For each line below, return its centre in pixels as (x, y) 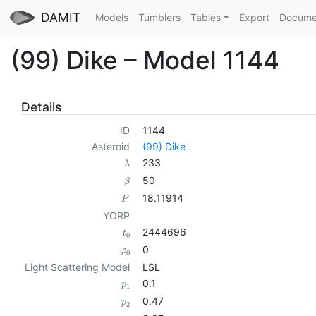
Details (41, 107)
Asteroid (110, 147)
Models (111, 17)
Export (254, 17)
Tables (205, 17)
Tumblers (159, 17)
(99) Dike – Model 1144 (145, 60)
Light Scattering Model (77, 267)
